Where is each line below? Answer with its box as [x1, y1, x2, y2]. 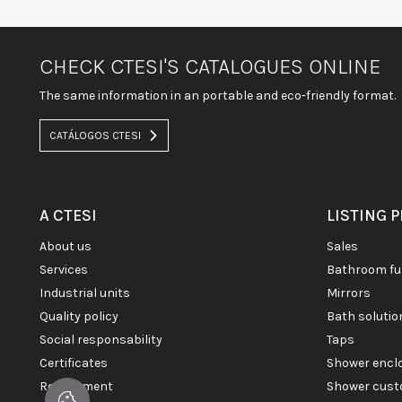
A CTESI [39, 205, 97, 226]
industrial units [43, 285, 130, 301]
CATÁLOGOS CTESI [49, 129, 141, 143]
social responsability [47, 332, 162, 348]
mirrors [337, 285, 371, 301]
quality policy [48, 309, 118, 325]
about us [47, 239, 92, 255]
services [47, 262, 88, 278]
